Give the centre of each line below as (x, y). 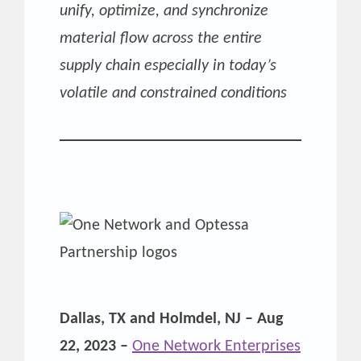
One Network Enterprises (216, 346)
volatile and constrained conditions (173, 93)
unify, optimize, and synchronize (164, 11)
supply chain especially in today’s (168, 66)
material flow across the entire (161, 38)
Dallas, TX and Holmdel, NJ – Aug (171, 319)
